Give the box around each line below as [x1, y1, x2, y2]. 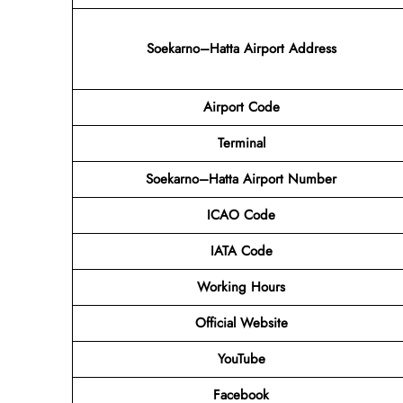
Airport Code [202, 96, 280, 117]
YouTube [217, 348, 265, 369]
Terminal [217, 132, 265, 153]
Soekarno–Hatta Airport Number [146, 168, 336, 189]
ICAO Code [207, 204, 275, 225]
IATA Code [210, 240, 273, 261]
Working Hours [197, 276, 285, 297]
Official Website [194, 312, 288, 333]
